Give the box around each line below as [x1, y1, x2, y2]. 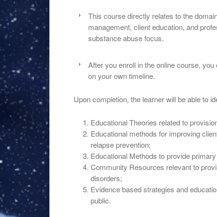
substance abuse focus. [88, 33, 164, 43]
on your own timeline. [88, 71, 155, 81]
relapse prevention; [91, 139, 151, 150]
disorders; [91, 173, 122, 183]
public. [91, 195, 111, 205]
